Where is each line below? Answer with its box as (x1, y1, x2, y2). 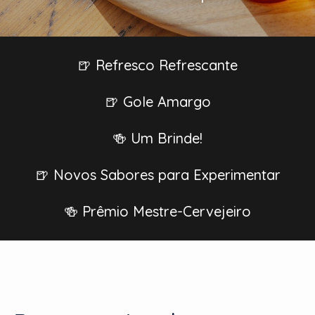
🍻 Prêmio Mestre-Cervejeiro (64, 202, 251, 220)
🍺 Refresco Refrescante (77, 56, 238, 74)
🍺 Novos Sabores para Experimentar (34, 166, 281, 184)
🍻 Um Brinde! (112, 129, 202, 147)
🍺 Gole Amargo (104, 93, 211, 110)
